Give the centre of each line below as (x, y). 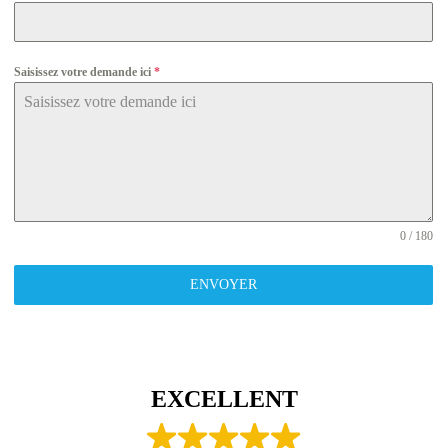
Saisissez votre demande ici (84, 71)
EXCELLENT (224, 399)
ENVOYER (224, 284)
